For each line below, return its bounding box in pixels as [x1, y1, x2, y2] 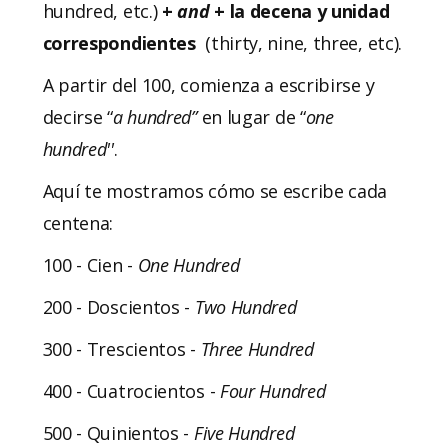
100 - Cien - [42, 252, 138, 277]
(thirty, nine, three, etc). [195, 30, 403, 55]
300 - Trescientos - [42, 336, 201, 361]
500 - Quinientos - [42, 420, 194, 445]
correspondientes [42, 30, 196, 55]
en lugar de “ [196, 104, 306, 129]
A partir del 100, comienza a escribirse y [42, 72, 375, 97]
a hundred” [112, 104, 197, 129]
